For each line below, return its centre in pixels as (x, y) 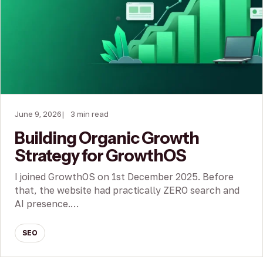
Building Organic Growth (107, 138)
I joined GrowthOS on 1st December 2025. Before (124, 176)
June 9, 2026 (38, 114)
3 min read (90, 114)
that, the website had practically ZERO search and (127, 190)
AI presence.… (47, 203)
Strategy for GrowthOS (101, 155)
